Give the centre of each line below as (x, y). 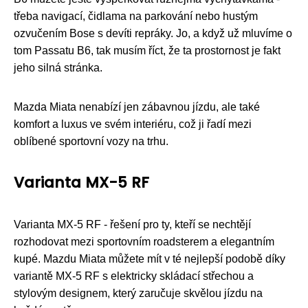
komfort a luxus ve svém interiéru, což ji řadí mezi (133, 124)
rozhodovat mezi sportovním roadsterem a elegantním (144, 241)
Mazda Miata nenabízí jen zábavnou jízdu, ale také (137, 107)
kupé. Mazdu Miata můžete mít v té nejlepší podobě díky (150, 258)
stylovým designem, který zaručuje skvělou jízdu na (138, 293)
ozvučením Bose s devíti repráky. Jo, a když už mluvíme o (153, 33)
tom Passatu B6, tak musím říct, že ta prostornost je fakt (147, 50)
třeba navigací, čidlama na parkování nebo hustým (136, 16)
